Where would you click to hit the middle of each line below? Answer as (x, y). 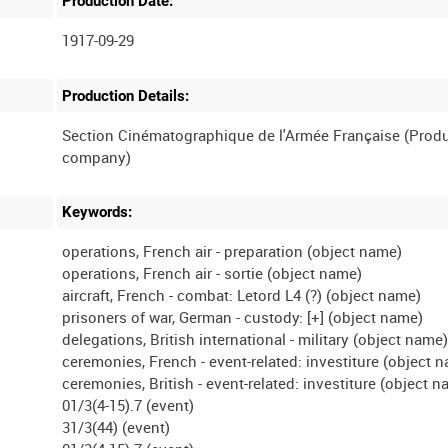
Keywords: (97, 212)
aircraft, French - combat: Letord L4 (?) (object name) (242, 295)
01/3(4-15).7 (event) (128, 405)
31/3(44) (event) (116, 427)
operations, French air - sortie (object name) (212, 273)
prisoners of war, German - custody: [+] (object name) (243, 317)
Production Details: (126, 95)
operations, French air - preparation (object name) (232, 251)
